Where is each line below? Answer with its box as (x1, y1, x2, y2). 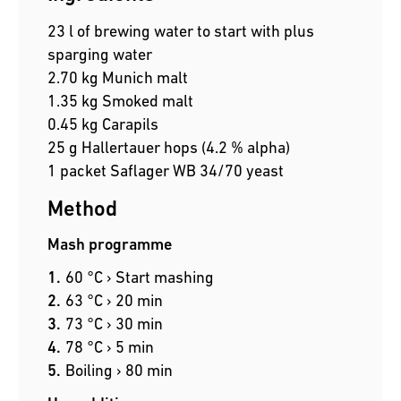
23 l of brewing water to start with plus (47, 21, 315, 41)
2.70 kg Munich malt (47, 68, 189, 88)
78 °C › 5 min (65, 337, 155, 357)
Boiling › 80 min (65, 361, 174, 380)
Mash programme (47, 235, 173, 254)
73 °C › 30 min (65, 314, 164, 334)
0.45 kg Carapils (47, 115, 159, 134)
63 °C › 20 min (65, 291, 164, 311)
